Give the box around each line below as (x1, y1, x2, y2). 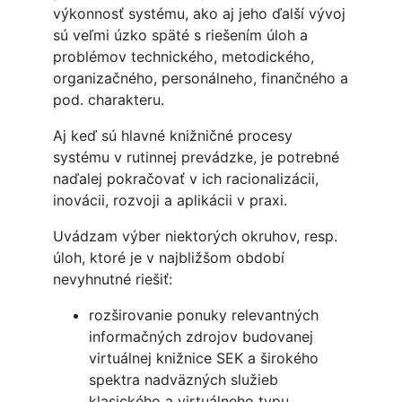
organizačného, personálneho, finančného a (52, 69, 348, 88)
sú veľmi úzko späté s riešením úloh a (52, 26, 308, 45)
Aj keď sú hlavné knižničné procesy (52, 127, 293, 145)
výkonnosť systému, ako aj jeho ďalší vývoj (52, 4, 345, 23)
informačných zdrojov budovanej (88, 328, 313, 346)
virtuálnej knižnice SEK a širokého (88, 349, 319, 368)
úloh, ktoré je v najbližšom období (52, 249, 284, 267)
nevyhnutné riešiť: (52, 270, 172, 289)
